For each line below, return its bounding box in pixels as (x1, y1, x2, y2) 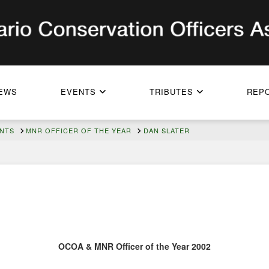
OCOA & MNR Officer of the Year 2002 (58, 240, 211, 253)
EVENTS (60, 86, 97, 98)
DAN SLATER (143, 125, 190, 135)
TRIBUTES (149, 86, 194, 98)
